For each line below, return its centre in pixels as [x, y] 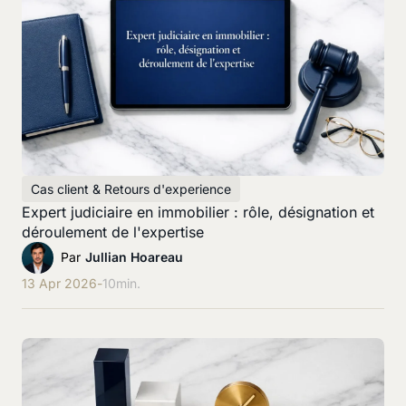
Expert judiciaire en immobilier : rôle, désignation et [198, 212]
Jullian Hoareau [134, 257]
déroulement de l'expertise [113, 232]
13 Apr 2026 [59, 283]
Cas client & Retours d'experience [131, 188]
